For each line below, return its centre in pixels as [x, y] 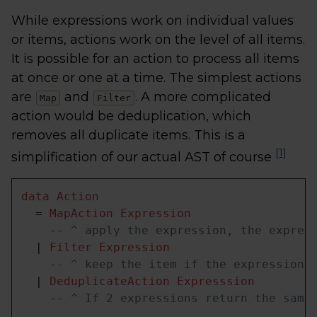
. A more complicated [203, 97]
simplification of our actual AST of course [143, 157]
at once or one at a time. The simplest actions [156, 78]
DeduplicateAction [110, 281]
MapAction [81, 213]
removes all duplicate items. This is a [128, 135]
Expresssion [216, 281]
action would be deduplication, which [131, 116]
